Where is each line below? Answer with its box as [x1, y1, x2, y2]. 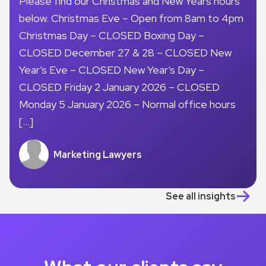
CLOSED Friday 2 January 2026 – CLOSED [19, 80, 220, 94]
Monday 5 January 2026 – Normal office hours [19, 97, 236, 112]
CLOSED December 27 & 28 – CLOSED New [19, 46, 232, 60]
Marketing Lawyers [53, 148, 142, 161]
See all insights [166, 190, 236, 203]
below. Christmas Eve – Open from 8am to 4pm [19, 11, 243, 26]
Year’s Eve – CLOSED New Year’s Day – [19, 63, 204, 77]
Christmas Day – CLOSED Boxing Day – [19, 28, 204, 43]
